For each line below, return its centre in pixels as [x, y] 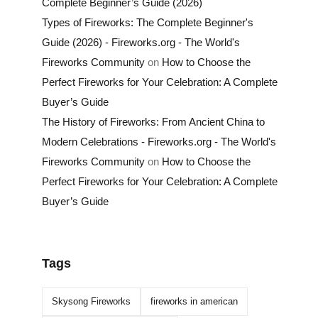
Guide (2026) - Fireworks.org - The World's [141, 42]
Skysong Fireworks [91, 302]
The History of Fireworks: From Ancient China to [153, 121]
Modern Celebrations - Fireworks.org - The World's [159, 141]
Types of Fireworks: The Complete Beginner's [147, 22]
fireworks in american [194, 302]
